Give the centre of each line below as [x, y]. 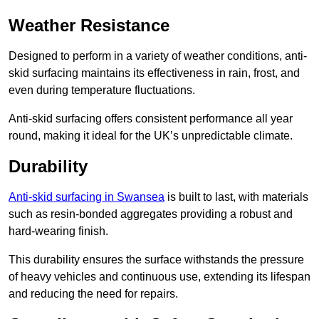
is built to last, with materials [236, 197]
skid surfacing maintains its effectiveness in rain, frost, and [154, 73]
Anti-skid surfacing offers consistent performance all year [151, 119]
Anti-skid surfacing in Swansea [87, 197]
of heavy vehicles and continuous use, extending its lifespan [159, 277]
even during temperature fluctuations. [102, 90]
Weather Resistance [89, 26]
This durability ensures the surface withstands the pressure [156, 260]
